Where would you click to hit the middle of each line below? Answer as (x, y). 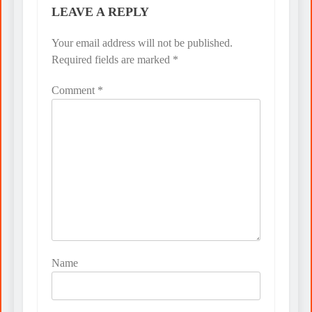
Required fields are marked (112, 60)
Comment (75, 91)
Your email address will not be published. (142, 43)
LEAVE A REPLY (100, 12)
